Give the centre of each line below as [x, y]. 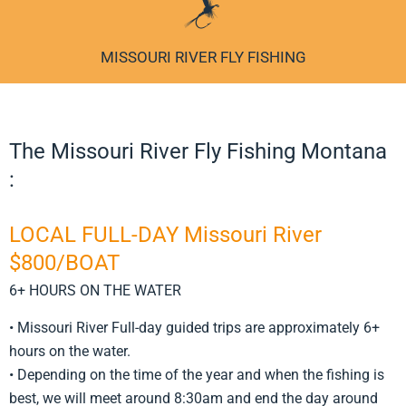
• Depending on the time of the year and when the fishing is [197, 374]
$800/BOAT [64, 263]
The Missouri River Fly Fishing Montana [198, 152]
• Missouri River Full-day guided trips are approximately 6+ [194, 327]
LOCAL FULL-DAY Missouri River [168, 235]
